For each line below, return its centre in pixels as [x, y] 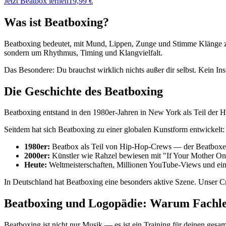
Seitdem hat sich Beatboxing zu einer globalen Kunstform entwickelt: [114, 130]
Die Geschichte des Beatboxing [83, 91]
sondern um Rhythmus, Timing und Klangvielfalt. [83, 52]
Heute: [36, 165]
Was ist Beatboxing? [56, 22]
